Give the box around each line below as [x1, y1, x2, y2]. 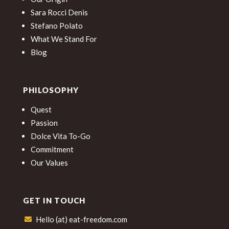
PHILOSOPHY [22, 85, 79, 95]
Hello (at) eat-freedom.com [35, 214, 127, 224]
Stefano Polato [30, 20, 83, 30]
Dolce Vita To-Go [30, 131, 90, 141]
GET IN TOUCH [22, 195, 85, 205]
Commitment [30, 144, 74, 154]
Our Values [30, 157, 68, 167]
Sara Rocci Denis [30, 7, 88, 17]
